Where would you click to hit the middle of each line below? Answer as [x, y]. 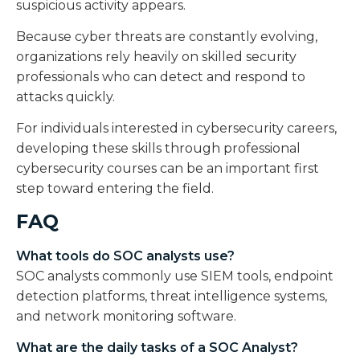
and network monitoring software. [126, 316]
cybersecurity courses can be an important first [168, 169]
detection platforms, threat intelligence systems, [172, 296]
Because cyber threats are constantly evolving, [167, 36]
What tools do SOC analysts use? [125, 256]
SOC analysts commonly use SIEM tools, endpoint [175, 276]
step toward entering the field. [115, 189]
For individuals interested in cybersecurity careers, [176, 129]
